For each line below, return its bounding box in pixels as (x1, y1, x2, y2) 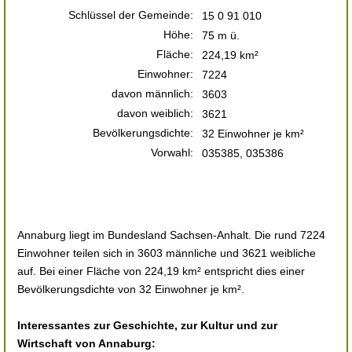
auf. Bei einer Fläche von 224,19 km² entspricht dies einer (17, 265, 305, 277)
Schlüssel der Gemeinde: (68, 9, 193, 21)
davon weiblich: (117, 107, 193, 119)
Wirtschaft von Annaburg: (17, 337, 156, 350)
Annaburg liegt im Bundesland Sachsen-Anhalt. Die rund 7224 (17, 229, 325, 241)
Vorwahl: (151, 146, 193, 159)
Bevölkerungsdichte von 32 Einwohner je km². (17, 283, 244, 295)
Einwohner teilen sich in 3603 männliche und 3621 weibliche (17, 247, 316, 259)
